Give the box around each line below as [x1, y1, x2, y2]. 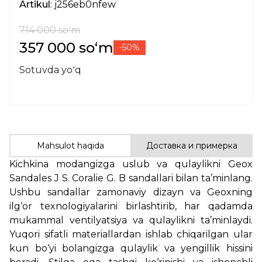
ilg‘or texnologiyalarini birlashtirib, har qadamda [9, 200, 253, 212]
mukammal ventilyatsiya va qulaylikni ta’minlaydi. [9, 214, 253, 226]
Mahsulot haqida [37, 140, 104, 151]
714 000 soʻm [19, 24, 80, 36]
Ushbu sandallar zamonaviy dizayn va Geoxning [9, 186, 253, 198]
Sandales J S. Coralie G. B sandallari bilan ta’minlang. [9, 172, 253, 184]
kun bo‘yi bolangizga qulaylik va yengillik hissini [9, 242, 253, 254]
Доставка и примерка [146, 140, 237, 151]
